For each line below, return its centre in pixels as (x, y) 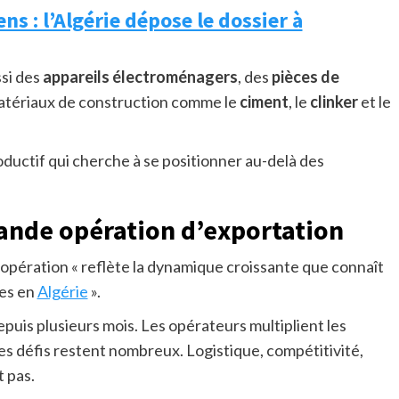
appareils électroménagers (140, 77)
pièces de (305, 77)
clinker (334, 102)
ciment (264, 102)
